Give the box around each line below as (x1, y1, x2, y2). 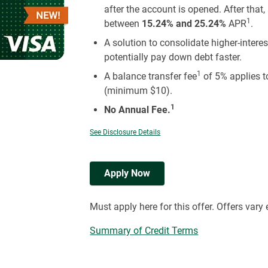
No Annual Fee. (104, 104, 171, 115)
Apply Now (104, 167, 151, 179)
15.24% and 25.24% (142, 18, 227, 29)
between (104, 18, 142, 29)
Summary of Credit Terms (90, 225, 199, 236)
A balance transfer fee (104, 71, 197, 82)
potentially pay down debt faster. (104, 51, 242, 63)
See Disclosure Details (90, 128, 161, 136)
